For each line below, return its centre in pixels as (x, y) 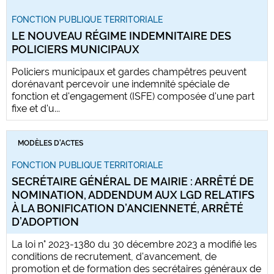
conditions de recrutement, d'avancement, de (114, 257)
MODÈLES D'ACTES (50, 143)
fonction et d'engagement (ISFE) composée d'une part (133, 97)
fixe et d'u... (36, 109)
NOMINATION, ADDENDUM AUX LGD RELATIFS (133, 195)
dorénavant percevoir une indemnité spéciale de (120, 84)
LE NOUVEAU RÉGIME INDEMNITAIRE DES (121, 36)
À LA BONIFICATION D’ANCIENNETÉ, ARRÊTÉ (128, 209)
